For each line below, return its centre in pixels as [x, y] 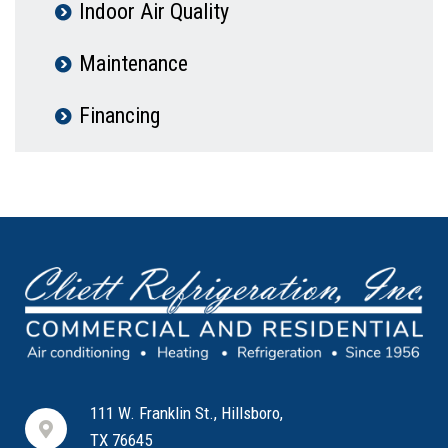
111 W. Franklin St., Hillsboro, [186, 412]
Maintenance [133, 64]
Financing [119, 116]
